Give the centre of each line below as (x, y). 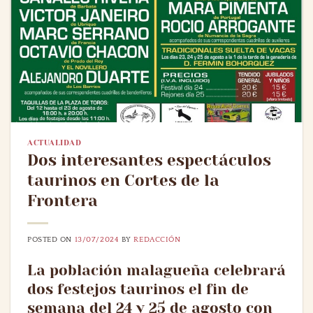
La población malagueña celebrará (156, 271)
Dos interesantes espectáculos (149, 161)
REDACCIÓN (157, 240)
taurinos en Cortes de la (123, 181)
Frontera (63, 201)
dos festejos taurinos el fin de (138, 290)
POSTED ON (51, 240)
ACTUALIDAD (54, 143)
